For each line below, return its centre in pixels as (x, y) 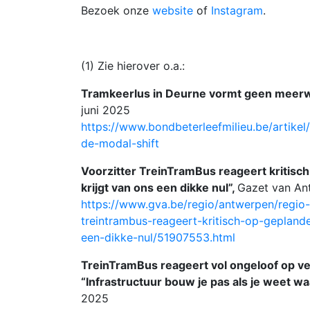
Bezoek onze (117, 10)
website (174, 10)
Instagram (237, 10)
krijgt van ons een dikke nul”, (159, 188)
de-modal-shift (120, 143)
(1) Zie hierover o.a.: (135, 66)
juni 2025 (106, 110)
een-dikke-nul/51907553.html (158, 237)
